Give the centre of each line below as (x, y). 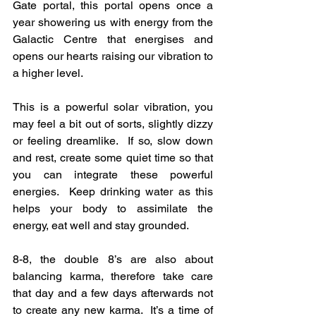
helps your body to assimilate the (113, 208)
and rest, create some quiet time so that (113, 157)
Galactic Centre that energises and (113, 39)
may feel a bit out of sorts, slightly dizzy (113, 123)
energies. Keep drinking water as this (113, 191)
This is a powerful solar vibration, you (113, 107)
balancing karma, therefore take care (113, 276)
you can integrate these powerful (113, 174)
